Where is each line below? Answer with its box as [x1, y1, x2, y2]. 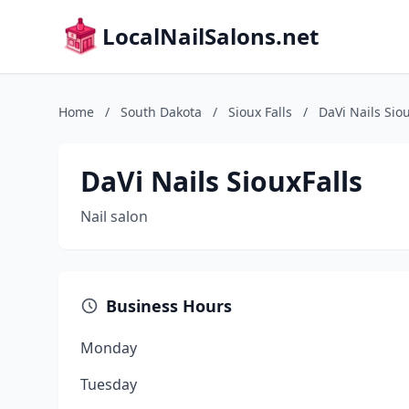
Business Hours [106, 295, 232, 317]
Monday [80, 338, 137, 358]
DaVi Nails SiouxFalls [80, 163, 362, 200]
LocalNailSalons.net [102, 21, 319, 51]
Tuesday [80, 374, 137, 394]
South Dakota [121, 103, 202, 121]
